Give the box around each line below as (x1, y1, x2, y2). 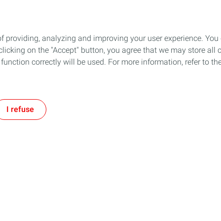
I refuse (6, 105, 34, 114)
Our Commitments (116, 192, 173, 200)
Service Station (116, 169, 171, 178)
